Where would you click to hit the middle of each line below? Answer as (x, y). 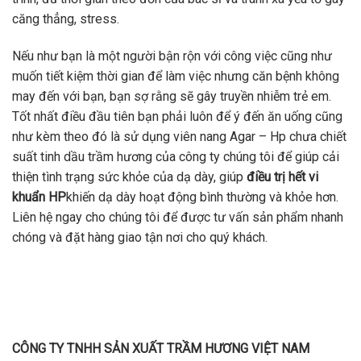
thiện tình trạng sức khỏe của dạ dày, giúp (129, 177)
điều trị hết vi (282, 177)
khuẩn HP (39, 197)
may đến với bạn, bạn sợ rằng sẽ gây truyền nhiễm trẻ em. (172, 97)
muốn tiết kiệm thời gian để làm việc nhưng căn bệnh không (176, 77)
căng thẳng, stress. (66, 19)
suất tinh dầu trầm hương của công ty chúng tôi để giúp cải (176, 157)
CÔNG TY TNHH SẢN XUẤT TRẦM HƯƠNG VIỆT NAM (161, 348)
